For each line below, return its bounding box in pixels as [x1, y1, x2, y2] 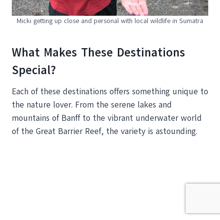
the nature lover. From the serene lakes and [12, 99, 172, 110]
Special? [12, 61, 56, 78]
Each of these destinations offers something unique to [12, 85, 208, 97]
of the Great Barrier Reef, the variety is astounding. [12, 125, 197, 137]
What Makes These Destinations [12, 44, 185, 60]
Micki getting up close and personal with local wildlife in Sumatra [17, 16, 203, 26]
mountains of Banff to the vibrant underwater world [12, 112, 202, 124]
